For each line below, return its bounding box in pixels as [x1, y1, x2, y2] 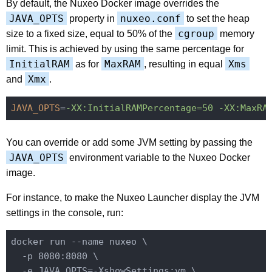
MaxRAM [104, 58, 141, 70]
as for [73, 58, 101, 69]
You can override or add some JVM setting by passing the [6, 137, 253, 148]
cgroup [178, 27, 214, 39]
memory [217, 28, 254, 39]
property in [67, 13, 117, 24]
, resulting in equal [144, 58, 225, 69]
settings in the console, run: [6, 207, 123, 218]
